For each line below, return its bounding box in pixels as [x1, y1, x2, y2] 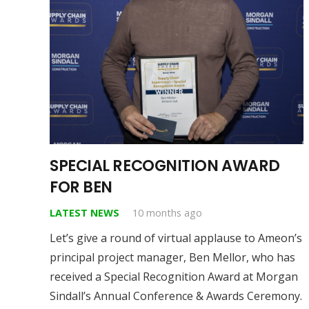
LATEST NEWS [50, 206, 119, 219]
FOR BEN [50, 175, 112, 198]
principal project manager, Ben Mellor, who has [50, 249, 295, 265]
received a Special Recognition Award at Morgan [50, 268, 298, 284]
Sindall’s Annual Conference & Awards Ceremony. [50, 288, 302, 303]
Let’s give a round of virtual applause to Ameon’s [50, 230, 302, 246]
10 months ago [132, 206, 203, 219]
